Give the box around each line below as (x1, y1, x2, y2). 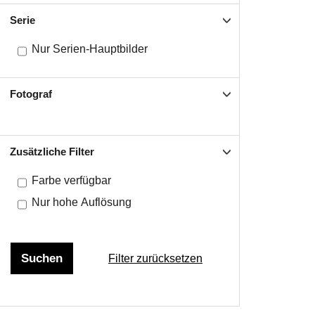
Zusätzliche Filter (10, 146, 94, 157)
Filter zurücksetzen (108, 252, 202, 264)
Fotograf (10, 88, 52, 100)
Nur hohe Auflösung (32, 196, 131, 208)
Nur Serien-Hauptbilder (32, 43, 148, 55)
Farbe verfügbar (32, 174, 111, 186)
